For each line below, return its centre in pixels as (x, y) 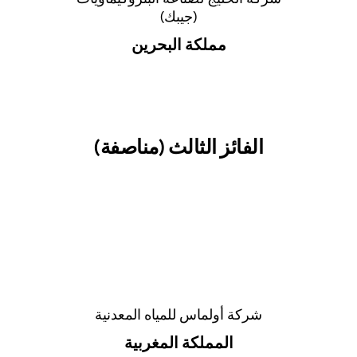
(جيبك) (178, 16)
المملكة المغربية (178, 342)
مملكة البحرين (178, 44)
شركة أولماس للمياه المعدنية (178, 314)
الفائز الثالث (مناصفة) (178, 146)
